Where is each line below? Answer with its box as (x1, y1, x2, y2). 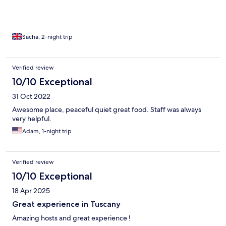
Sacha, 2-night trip (22, 32, 73, 41)
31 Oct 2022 (12, 91, 50, 101)
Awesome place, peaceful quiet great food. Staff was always (12, 104, 201, 114)
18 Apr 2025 (12, 186, 50, 195)
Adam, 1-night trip (22, 127, 72, 135)
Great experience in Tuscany (12, 199, 121, 209)
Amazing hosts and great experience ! (12, 213, 131, 222)
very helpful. (12, 114, 51, 123)
